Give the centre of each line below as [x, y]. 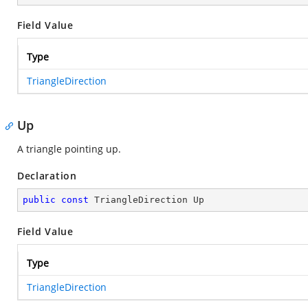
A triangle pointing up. [69, 149]
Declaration [47, 176]
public [39, 200]
